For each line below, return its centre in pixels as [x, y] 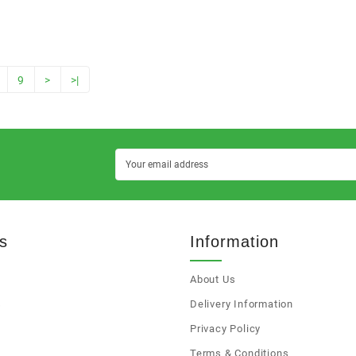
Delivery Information [242, 304]
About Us [213, 280]
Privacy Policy [226, 329]
